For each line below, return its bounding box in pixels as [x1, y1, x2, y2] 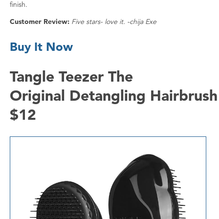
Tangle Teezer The [10, 66, 133, 86]
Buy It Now [10, 39, 73, 54]
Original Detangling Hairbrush [10, 86, 218, 105]
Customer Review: [10, 17, 69, 26]
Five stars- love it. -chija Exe [71, 17, 156, 26]
